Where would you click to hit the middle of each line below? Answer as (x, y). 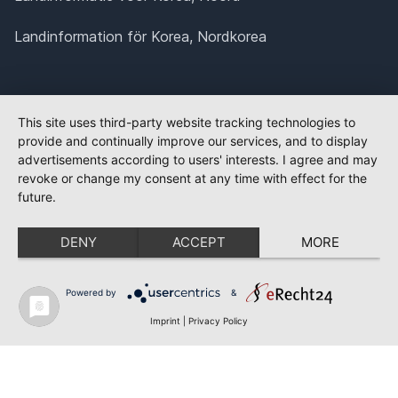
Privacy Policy (218, 321)
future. (37, 197)
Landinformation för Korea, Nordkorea (140, 36)
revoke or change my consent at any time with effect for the (192, 178)
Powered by (91, 292)
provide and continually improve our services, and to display (193, 141)
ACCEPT (199, 242)
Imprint (165, 321)
